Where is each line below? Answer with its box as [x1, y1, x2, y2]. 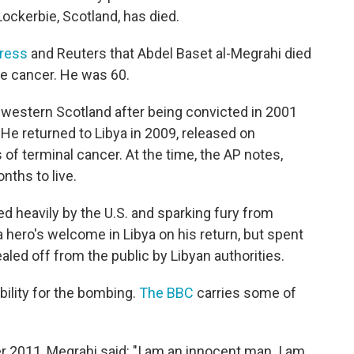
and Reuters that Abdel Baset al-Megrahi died [28, 45, 311, 62]
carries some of [194, 284, 296, 302]
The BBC [139, 284, 194, 302]
